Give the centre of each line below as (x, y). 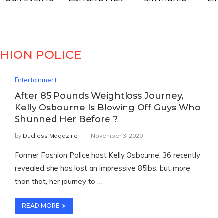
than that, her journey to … (58, 181)
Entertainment (36, 80)
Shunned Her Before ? (66, 119)
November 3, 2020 (117, 136)
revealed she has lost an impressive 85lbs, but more (102, 168)
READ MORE (41, 206)
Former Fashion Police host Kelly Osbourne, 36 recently (107, 155)
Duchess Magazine (50, 136)
